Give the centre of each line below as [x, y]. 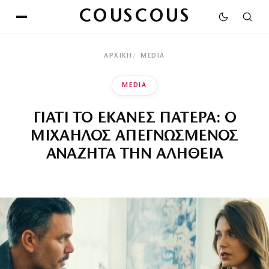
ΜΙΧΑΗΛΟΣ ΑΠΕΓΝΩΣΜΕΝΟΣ [134, 137]
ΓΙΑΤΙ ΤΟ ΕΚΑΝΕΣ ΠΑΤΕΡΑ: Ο [134, 119]
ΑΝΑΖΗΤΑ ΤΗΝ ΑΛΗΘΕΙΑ [134, 155]
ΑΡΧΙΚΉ [118, 56]
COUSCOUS [134, 17]
